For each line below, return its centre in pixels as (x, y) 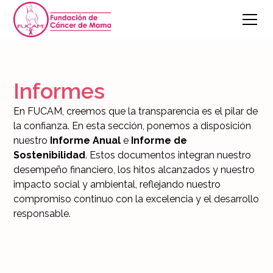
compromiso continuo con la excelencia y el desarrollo (136, 199)
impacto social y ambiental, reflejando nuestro (117, 184)
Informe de (159, 140)
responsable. (42, 214)
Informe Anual (86, 140)
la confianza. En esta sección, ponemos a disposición (133, 126)
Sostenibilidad (50, 155)
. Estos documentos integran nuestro (168, 155)
